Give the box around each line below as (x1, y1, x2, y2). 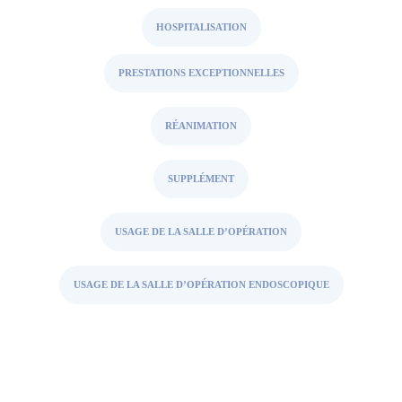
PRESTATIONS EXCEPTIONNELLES (118, 67, 284, 78)
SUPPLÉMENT (168, 173, 234, 184)
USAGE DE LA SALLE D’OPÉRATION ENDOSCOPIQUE (73, 279, 329, 290)
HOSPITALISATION (155, 22, 247, 32)
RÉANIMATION (165, 120, 237, 131)
